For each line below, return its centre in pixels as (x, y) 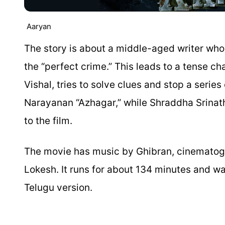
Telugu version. (58, 188)
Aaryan (39, 26)
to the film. (48, 121)
